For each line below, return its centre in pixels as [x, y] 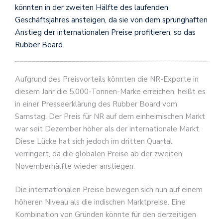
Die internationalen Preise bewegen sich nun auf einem [109, 190]
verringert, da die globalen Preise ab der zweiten [99, 154]
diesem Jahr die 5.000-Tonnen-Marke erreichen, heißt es [110, 91]
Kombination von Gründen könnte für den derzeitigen [106, 215]
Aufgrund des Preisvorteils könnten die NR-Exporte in [107, 79]
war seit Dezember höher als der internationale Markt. [108, 129]
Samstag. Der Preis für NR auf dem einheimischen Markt [110, 116]
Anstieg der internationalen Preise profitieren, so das [105, 33]
